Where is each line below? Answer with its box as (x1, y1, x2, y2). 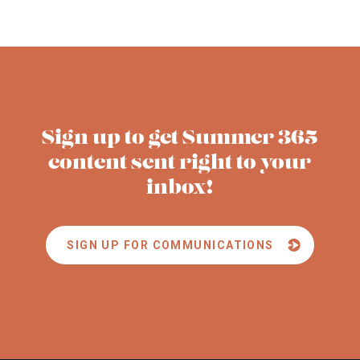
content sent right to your (48, 154, 312, 174)
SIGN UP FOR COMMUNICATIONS (67, 239, 274, 252)
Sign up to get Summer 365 (42, 129, 318, 149)
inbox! (146, 179, 214, 199)
